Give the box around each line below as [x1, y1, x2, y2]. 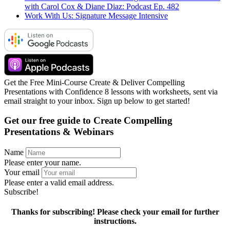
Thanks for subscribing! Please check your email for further [11, 207, 219, 217]
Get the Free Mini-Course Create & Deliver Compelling [4, 78, 185, 87]
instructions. [93, 217, 137, 226]
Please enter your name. [4, 158, 81, 167]
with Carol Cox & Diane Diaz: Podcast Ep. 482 [25, 2, 179, 11]
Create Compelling [93, 115, 172, 126]
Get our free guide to [4, 115, 91, 126]
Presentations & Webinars [4, 126, 113, 138]
